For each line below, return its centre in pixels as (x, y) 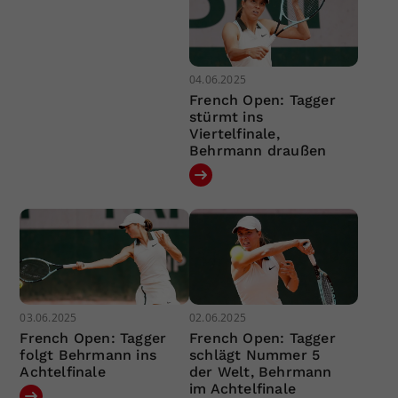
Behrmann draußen (258, 151)
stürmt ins (226, 117)
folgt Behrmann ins (88, 354)
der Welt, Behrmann (260, 371)
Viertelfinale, (234, 134)
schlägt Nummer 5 (255, 354)
